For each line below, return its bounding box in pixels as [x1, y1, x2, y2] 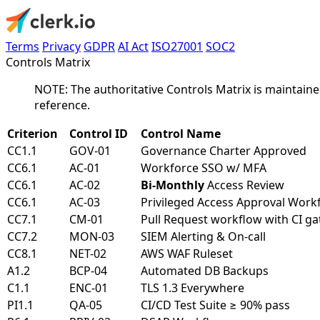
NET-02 [69, 246, 106, 261]
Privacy [42, 39, 81, 54]
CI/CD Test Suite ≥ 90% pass [141, 297, 290, 313]
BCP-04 [69, 263, 107, 279]
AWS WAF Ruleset [141, 246, 233, 261]
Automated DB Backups [141, 263, 269, 279]
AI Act [118, 39, 149, 54]
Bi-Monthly [141, 177, 204, 193]
